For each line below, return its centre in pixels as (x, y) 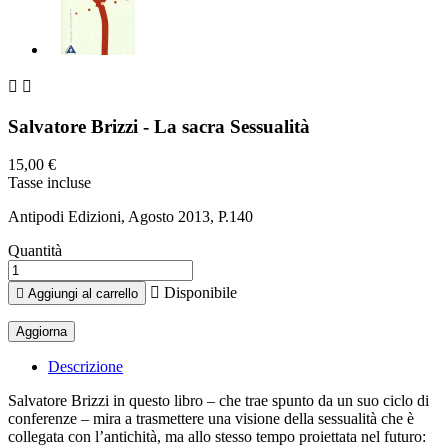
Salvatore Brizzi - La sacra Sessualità (159, 126)
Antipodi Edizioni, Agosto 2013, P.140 (130, 217)
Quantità (35, 251)
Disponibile (198, 293)
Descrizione (85, 367)
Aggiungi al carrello (83, 294)
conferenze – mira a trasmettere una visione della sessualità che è (211, 419)
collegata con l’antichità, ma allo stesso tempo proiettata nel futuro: (217, 437)
